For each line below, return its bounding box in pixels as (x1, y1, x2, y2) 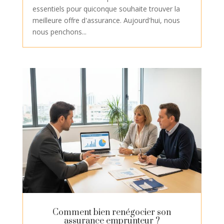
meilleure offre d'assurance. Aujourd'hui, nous (32, 15, 180, 25)
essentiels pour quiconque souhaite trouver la (32, 4, 180, 14)
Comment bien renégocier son (52, 207, 171, 218)
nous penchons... (32, 27, 86, 37)
